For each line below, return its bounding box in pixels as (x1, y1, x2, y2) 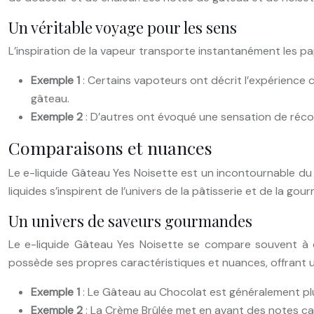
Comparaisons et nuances (8, 135, 212, 159)
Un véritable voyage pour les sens (8, 16, 237, 38)
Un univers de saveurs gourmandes (8, 210, 252, 231)
